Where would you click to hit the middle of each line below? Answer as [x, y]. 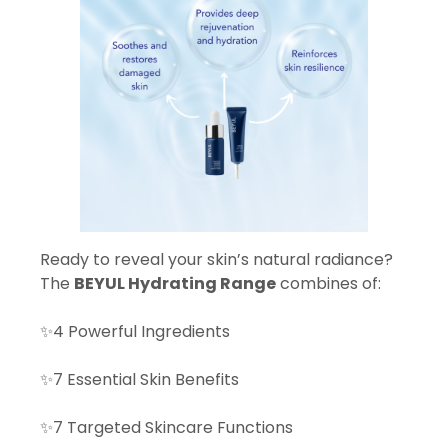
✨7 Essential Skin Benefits [141, 379]
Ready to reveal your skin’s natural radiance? [216, 259]
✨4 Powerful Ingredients [137, 331]
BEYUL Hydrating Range [175, 283]
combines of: [330, 283]
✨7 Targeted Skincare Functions [168, 427]
